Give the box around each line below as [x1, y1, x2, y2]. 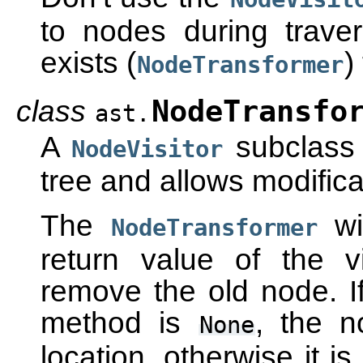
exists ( [41, 45, 136, 79]
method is [41, 305, 199, 340]
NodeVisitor [71, 135, 224, 163]
